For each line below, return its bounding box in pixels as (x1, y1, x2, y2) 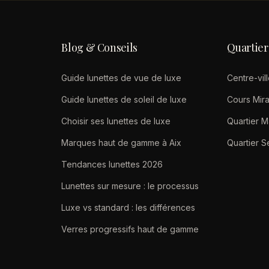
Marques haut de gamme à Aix (61, 138, 182, 148)
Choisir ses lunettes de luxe (61, 116, 171, 126)
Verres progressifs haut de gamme (61, 224, 199, 234)
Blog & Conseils (61, 40, 138, 55)
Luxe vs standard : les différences (61, 202, 196, 213)
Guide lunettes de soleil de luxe (61, 94, 187, 104)
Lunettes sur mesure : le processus (61, 181, 199, 191)
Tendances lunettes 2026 (61, 159, 163, 169)
